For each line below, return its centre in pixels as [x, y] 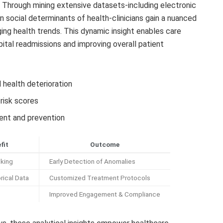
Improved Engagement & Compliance [105, 194]
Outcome [105, 144]
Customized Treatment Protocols [100, 177]
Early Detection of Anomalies [92, 161]
